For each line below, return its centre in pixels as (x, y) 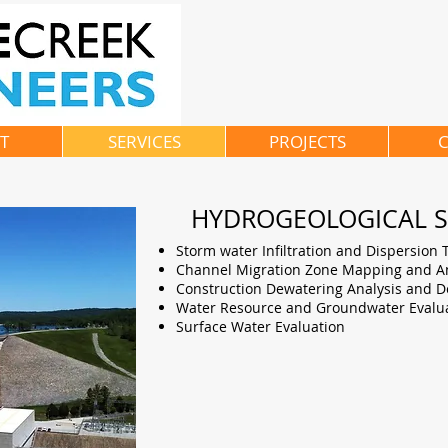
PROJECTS (307, 141)
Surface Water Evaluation (260, 326)
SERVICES (144, 141)
